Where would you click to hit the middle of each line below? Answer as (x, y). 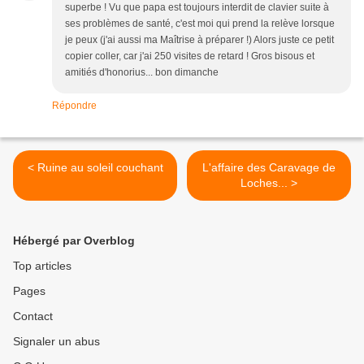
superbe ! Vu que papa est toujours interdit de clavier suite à (197, 8)
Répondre (74, 106)
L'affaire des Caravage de (269, 168)
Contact (33, 316)
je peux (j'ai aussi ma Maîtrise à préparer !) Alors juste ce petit (199, 40)
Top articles (42, 266)
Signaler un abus (56, 342)
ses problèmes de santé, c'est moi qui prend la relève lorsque (200, 24)
